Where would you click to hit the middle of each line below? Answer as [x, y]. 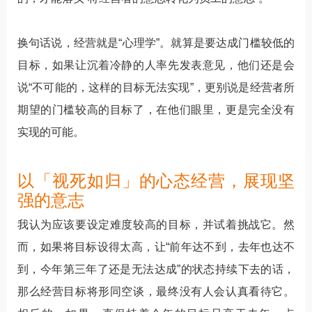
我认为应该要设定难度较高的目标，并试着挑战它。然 [156, 224]
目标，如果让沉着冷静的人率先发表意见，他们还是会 [156, 65]
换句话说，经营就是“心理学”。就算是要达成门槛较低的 [156, 42]
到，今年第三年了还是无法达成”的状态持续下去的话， [156, 269]
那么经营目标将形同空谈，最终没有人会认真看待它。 [156, 291]
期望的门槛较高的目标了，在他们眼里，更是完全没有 [156, 109]
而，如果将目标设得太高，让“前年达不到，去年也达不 [156, 247]
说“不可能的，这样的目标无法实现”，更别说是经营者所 [156, 87]
